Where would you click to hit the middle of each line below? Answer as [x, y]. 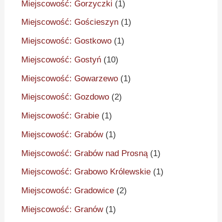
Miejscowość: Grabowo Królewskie [86, 172]
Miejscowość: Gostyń [61, 59]
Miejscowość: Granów [62, 209]
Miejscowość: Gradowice [68, 191]
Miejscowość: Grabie [60, 116]
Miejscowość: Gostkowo [67, 41]
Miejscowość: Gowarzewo [70, 78]
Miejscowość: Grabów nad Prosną [85, 153]
